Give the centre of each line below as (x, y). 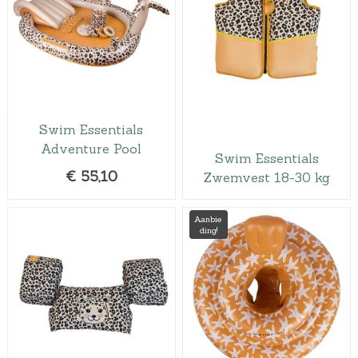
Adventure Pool (91, 148)
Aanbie (209, 219)
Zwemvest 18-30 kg (267, 177)
